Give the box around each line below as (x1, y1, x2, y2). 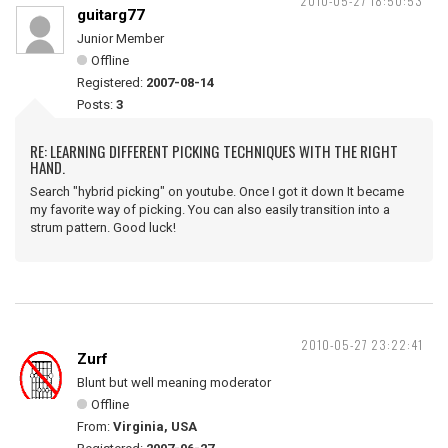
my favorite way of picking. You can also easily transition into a (30, 202, 390, 217)
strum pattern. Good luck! (30, 220, 176, 235)
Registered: (77, 75, 146, 90)
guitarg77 (77, 6, 145, 24)
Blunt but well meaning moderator (77, 375, 271, 390)
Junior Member (77, 31, 164, 46)
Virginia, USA (113, 419, 197, 434)
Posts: (77, 97, 116, 112)
